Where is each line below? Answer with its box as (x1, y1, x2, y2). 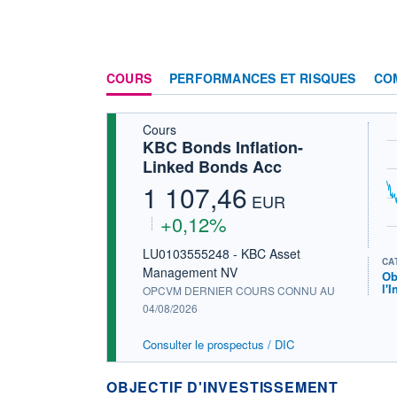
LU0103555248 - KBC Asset (143, 244, 300, 262)
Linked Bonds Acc (143, 154, 282, 178)
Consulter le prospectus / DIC (143, 335, 294, 353)
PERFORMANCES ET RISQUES (169, 68, 356, 87)
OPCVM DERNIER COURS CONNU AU (143, 282, 335, 298)
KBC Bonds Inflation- (143, 135, 303, 159)
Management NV (143, 262, 237, 281)
